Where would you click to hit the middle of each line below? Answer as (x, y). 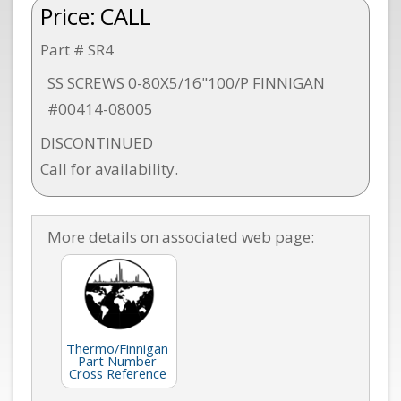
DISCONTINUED (96, 142)
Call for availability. (109, 168)
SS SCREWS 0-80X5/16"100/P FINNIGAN (186, 83)
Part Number (117, 360)
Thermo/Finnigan (117, 348)
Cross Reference (117, 373)
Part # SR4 (77, 49)
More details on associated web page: (181, 236)
